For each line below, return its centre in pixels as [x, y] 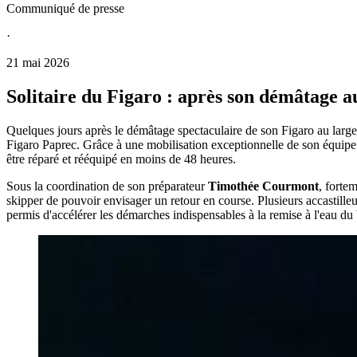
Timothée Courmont [263, 186]
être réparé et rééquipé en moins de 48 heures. [121, 159]
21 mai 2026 [38, 62]
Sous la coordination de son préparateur [107, 186]
